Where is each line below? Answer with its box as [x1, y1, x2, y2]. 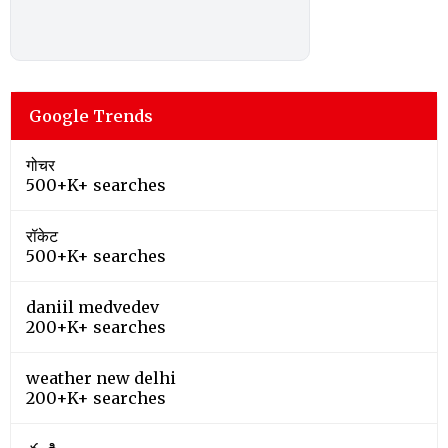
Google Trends [29, 105, 153, 126]
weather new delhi [26, 367, 176, 388]
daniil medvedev [26, 296, 159, 317]
